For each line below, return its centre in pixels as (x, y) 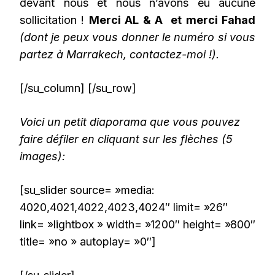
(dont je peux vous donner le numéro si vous (137, 37)
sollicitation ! (54, 20)
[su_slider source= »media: (87, 190)
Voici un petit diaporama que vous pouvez (130, 122)
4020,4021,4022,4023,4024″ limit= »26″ (124, 207)
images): (42, 157)
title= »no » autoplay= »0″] (88, 242)
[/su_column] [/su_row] (78, 88)
